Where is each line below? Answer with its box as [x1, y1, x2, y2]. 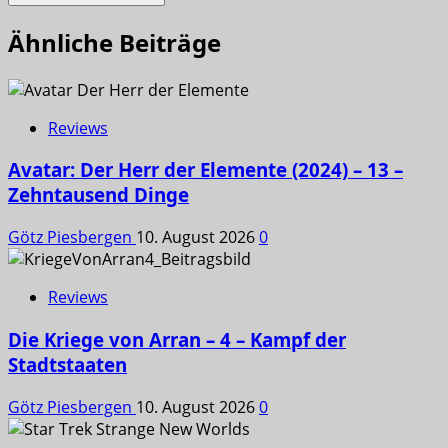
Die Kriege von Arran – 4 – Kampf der [8, 326, 346, 352]
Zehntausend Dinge [8, 182, 189, 208]
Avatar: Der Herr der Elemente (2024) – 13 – [8, 157, 403, 183]
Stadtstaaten [8, 351, 127, 377]
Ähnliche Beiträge [8, 25, 221, 59]
